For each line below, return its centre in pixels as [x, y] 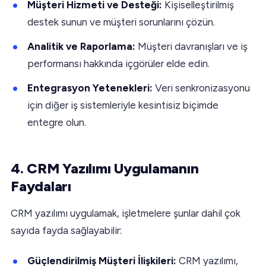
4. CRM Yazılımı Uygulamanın [105, 168]
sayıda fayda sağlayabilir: [66, 230]
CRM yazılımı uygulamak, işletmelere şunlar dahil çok [126, 213]
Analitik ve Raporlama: [83, 46]
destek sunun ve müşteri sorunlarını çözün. [121, 22]
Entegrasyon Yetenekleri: [90, 88]
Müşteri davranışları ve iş [193, 46]
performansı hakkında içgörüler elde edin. [118, 63]
